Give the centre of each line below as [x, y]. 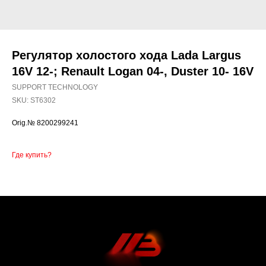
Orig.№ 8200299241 [45, 123]
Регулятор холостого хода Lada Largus [126, 55]
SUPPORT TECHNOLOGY [55, 87]
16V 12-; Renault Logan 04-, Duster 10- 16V [133, 71]
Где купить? [32, 155]
